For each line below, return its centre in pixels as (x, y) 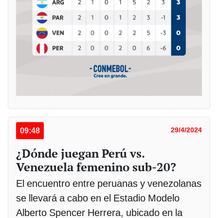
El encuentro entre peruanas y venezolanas (109, 184)
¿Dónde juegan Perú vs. (80, 154)
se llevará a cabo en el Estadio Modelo (98, 198)
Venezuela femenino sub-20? (96, 167)
